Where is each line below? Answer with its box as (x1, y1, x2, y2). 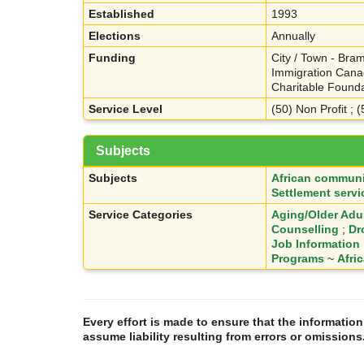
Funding (89, 51, 136, 65)
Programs (271, 252, 324, 266)
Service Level (89, 102, 162, 116)
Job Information (271, 237, 360, 251)
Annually (271, 29, 315, 43)
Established (89, 7, 154, 21)
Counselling (271, 223, 339, 236)
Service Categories (89, 208, 193, 222)
